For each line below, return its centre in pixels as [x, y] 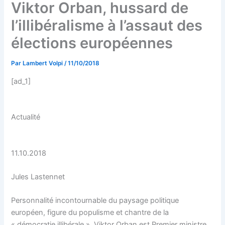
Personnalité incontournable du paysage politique [95, 201]
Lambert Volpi [44, 64]
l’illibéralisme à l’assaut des [107, 26]
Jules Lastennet [38, 177]
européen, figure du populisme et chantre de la [90, 213]
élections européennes [92, 43]
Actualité [26, 117]
